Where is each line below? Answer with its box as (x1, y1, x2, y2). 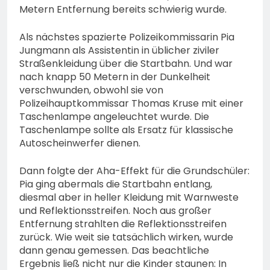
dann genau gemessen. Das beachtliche (19, 243, 209, 258)
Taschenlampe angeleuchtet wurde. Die (19, 110, 209, 124)
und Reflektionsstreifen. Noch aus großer (19, 204, 212, 218)
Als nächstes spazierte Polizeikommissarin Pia (19, 30, 234, 45)
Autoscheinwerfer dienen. (19, 136, 140, 151)
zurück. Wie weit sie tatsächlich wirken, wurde (19, 230, 233, 245)
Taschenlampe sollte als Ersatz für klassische (19, 123, 233, 137)
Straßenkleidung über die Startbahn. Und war (19, 57, 233, 71)
